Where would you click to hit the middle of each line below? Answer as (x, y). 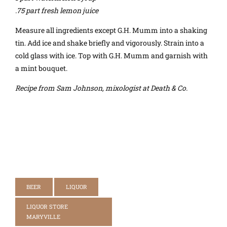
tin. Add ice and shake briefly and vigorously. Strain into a (110, 43)
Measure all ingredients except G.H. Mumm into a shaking (111, 30)
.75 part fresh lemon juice (57, 11)
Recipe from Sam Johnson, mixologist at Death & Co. (101, 88)
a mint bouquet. (41, 68)
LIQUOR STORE (47, 207)
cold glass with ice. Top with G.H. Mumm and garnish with (111, 56)
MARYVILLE (44, 217)
